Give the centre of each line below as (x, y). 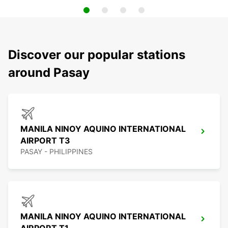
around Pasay (49, 73)
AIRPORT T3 (45, 141)
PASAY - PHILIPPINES (56, 152)
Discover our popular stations (97, 55)
